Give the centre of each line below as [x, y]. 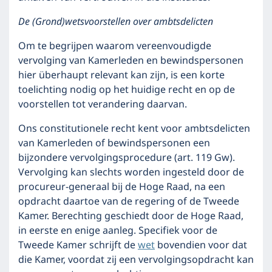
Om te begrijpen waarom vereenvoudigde [115, 46]
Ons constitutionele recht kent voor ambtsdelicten [134, 129]
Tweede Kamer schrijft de [78, 245]
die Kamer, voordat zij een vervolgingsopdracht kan [136, 260]
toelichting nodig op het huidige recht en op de [127, 90]
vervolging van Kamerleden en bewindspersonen [131, 61]
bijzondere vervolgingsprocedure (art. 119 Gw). [127, 158]
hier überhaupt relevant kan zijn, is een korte [121, 75]
